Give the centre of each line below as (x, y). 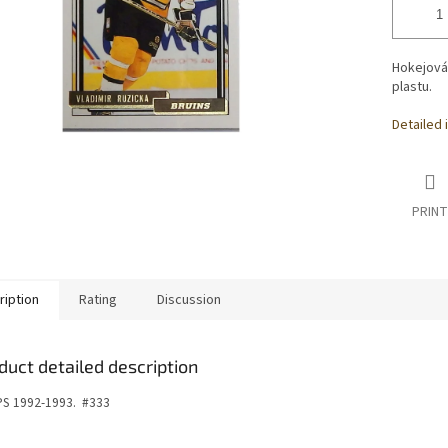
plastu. (411, 87)
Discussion (189, 300)
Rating (98, 300)
